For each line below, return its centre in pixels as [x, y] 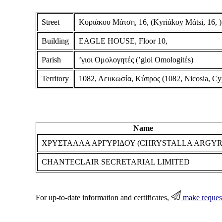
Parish [51, 59]
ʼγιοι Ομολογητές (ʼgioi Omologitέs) [136, 59]
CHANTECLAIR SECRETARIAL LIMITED [115, 162]
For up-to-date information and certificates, [103, 198]
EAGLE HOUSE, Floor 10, [123, 41]
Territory [55, 78]
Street [50, 22]
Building [55, 41]
